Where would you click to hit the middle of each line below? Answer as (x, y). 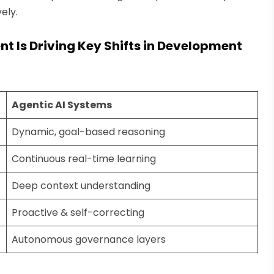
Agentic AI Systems (62, 105)
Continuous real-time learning (84, 158)
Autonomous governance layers (89, 239)
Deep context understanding (81, 185)
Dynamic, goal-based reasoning (88, 131)
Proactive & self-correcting (78, 212)
